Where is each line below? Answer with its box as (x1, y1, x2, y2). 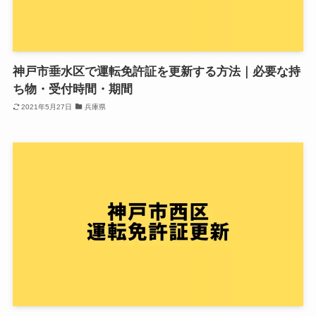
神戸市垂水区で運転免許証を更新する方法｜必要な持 (12, 65, 300, 79)
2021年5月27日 (21, 102, 73, 111)
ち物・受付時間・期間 (12, 83, 133, 97)
